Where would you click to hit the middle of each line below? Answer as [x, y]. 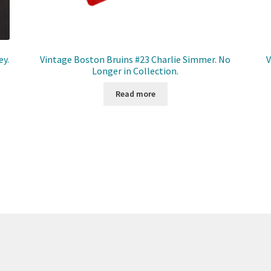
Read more [135, 94]
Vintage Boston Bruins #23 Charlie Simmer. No [135, 60]
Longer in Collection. [135, 71]
